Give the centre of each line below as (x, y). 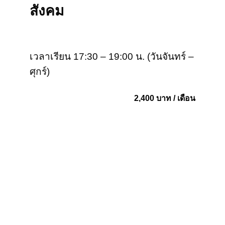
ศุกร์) (40, 71)
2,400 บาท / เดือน (165, 98)
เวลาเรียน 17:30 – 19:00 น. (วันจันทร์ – (112, 56)
